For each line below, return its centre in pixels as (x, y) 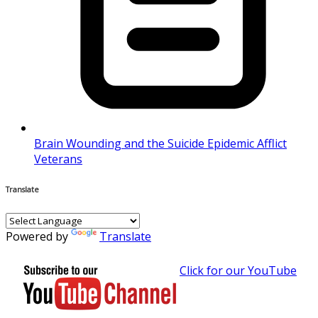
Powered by (38, 236)
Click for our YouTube (238, 270)
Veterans (58, 159)
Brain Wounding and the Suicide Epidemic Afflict (160, 143)
